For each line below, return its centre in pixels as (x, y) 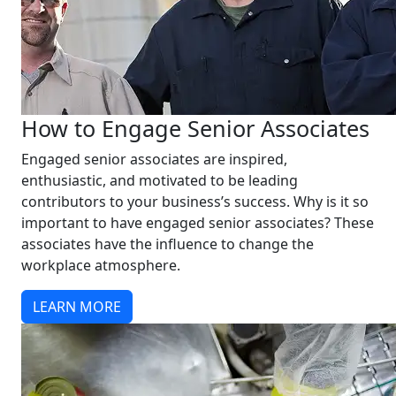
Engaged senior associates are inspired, (154, 159)
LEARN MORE (77, 307)
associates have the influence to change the (168, 244)
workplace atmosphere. (101, 265)
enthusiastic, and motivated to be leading (160, 180)
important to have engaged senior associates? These (198, 223)
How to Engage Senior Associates (195, 128)
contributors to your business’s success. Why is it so (195, 202)
